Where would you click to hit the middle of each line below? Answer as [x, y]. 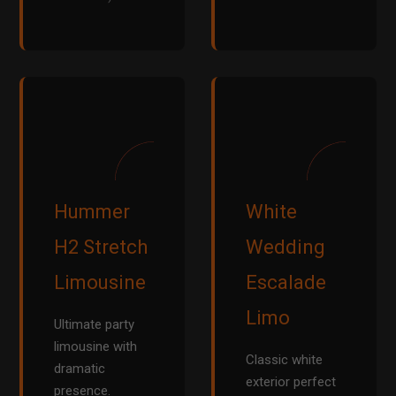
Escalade [286, 283]
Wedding [286, 247]
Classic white [284, 360]
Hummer [92, 212]
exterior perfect [291, 382]
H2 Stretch [101, 247]
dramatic [80, 369]
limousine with [96, 347]
